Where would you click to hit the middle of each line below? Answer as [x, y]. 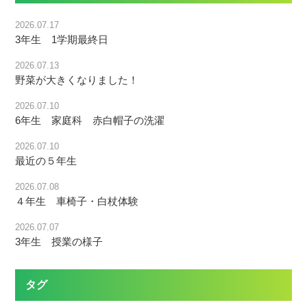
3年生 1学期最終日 [62, 40]
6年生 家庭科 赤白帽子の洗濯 [90, 121]
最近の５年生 [46, 161]
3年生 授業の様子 [59, 242]
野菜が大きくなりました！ [77, 80]
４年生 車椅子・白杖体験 [77, 201]
